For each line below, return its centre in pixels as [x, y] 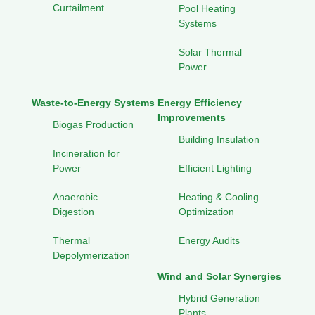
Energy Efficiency [200, 103]
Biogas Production [93, 125]
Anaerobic [75, 197]
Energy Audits [209, 241]
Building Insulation [219, 140]
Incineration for [86, 154]
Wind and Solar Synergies [219, 277]
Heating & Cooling [219, 197]
